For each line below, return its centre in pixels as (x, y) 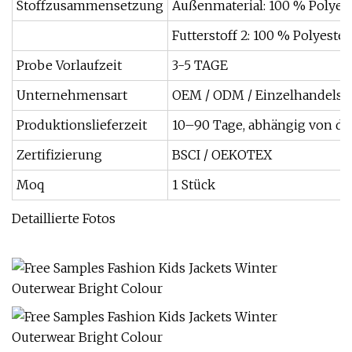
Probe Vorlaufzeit (69, 65)
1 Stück (194, 185)
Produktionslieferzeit (82, 125)
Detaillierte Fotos (64, 218)
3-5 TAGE (200, 65)
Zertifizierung (59, 155)
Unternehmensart (72, 95)
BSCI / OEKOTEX (222, 155)
